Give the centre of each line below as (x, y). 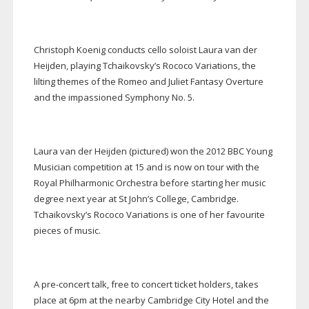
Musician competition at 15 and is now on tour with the (146, 167)
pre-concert (65, 285)
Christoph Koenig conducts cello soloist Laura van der (145, 50)
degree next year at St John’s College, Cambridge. (136, 199)
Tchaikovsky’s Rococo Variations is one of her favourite (149, 215)
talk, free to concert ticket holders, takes (174, 285)
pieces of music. (67, 231)
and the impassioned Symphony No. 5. (114, 98)
